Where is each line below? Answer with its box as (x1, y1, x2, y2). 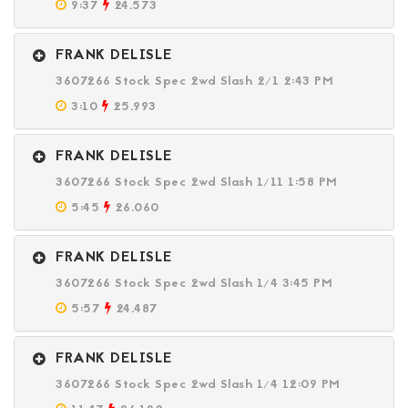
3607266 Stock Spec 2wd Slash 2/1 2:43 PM (56, 72, 333, 91)
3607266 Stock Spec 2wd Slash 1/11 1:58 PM (56, 173, 338, 192)
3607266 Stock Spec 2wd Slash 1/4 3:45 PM (56, 274, 332, 293)
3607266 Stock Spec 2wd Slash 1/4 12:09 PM (56, 375, 341, 394)
